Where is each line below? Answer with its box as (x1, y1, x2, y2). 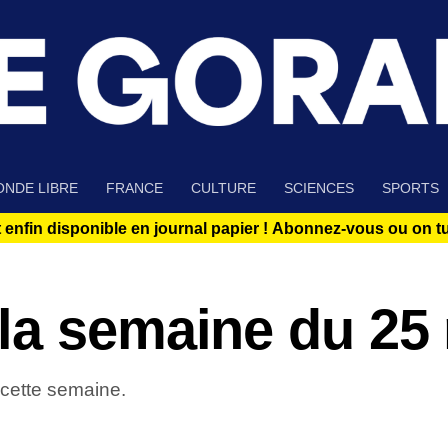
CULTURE (191, 180, 256, 197)
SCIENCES (284, 180, 354, 197)
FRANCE (106, 180, 163, 197)
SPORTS (382, 180, 439, 197)
